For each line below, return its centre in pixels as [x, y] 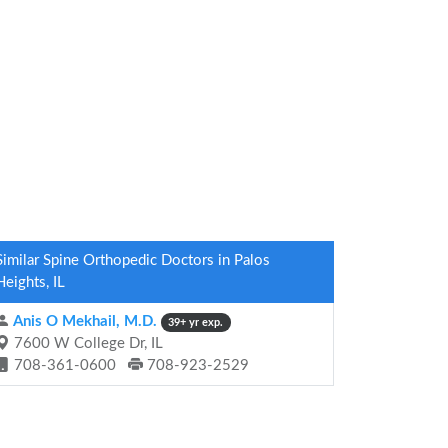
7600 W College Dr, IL [86, 343]
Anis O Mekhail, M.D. [83, 321]
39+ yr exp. [196, 322]
